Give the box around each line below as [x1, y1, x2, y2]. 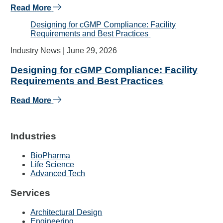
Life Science [30, 160, 75, 169]
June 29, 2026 [67, 46, 117, 55]
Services [10, 187, 51, 198]
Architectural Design [30, 208, 103, 217]
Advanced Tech [30, 169, 86, 178]
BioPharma [30, 151, 71, 160]
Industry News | [10, 46, 65, 55]
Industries [10, 131, 57, 142]
